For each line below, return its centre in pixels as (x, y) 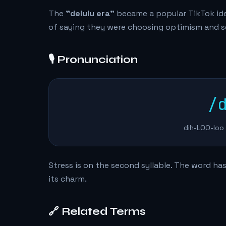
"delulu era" (90, 14)
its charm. (68, 179)
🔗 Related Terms (97, 212)
